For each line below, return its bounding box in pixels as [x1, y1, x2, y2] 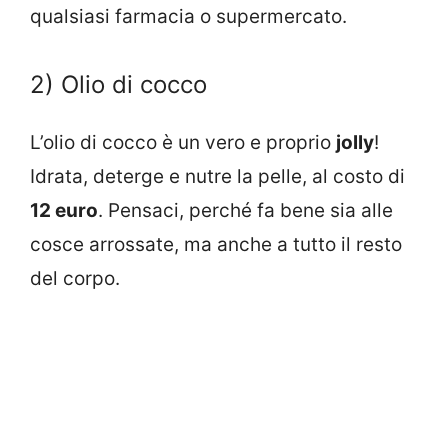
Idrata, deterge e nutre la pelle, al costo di [30, 164, 405, 188]
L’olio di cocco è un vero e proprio [30, 130, 336, 154]
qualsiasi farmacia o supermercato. [30, 5, 347, 29]
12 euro [30, 198, 98, 222]
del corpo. [30, 266, 120, 290]
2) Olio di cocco [30, 69, 207, 99]
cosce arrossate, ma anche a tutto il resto [30, 232, 402, 256]
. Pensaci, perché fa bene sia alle [98, 198, 393, 222]
